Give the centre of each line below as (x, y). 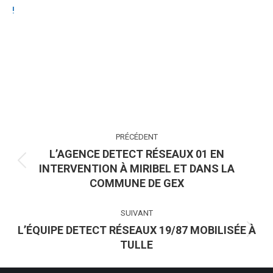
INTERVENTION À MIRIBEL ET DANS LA (136, 168)
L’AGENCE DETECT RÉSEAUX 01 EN (136, 154)
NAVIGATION (63, 125)
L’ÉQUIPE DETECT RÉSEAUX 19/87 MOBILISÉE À (136, 230)
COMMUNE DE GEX (136, 183)
